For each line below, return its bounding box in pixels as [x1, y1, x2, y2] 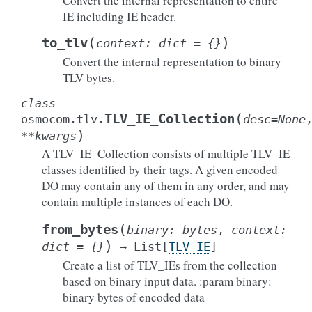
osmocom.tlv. [21, 112, 104, 126]
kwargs [35, 129, 77, 143]
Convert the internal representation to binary [63, 54, 281, 70]
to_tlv [42, 36, 88, 50]
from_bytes [42, 222, 118, 237]
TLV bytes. [63, 70, 115, 86]
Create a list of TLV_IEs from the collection [63, 257, 277, 273]
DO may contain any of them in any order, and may [42, 178, 290, 194]
